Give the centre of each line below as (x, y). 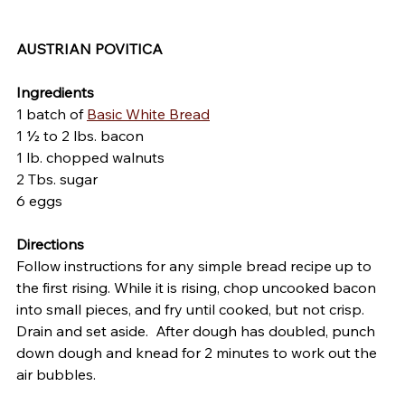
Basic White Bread (148, 114)
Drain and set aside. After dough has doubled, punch (198, 331)
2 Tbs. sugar (57, 179)
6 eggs (39, 201)
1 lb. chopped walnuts (90, 158)
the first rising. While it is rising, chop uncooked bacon (198, 288)
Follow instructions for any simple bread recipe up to (196, 266)
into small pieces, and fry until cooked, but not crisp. (194, 310)
